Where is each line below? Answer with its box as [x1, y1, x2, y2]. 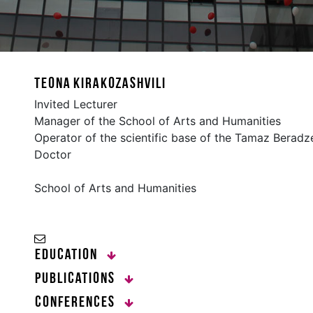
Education [34, 247, 101, 263]
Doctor [34, 147, 71, 161]
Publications [34, 270, 119, 287]
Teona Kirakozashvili [34, 75, 166, 92]
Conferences [34, 294, 119, 311]
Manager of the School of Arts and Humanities [34, 113, 281, 128]
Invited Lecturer [34, 96, 117, 111]
